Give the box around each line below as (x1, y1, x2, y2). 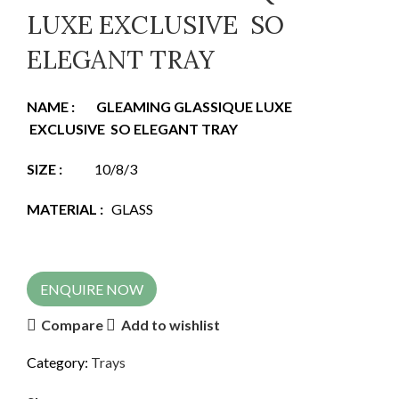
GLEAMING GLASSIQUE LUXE (96, 97, 295, 115)
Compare (41, 316, 104, 334)
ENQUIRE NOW (40, 280, 143, 297)
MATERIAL (27, 199, 97, 217)
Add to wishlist (120, 316, 220, 334)
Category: (27, 353, 88, 370)
